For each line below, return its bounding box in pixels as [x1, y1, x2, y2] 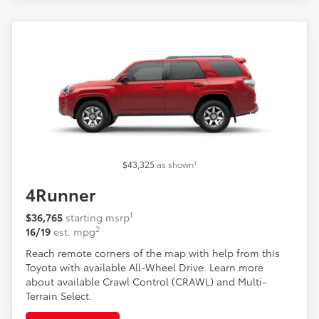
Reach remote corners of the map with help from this [26, 246, 280, 261]
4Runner [26, 182, 95, 206]
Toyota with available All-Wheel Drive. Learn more [26, 260, 263, 275]
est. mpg [53, 224, 95, 239]
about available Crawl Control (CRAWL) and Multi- [26, 274, 266, 289]
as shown [157, 158, 194, 171]
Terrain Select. [26, 288, 92, 303]
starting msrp [66, 210, 130, 225]
